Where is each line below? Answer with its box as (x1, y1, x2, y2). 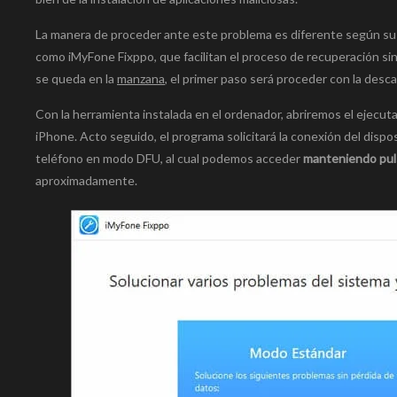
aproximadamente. (35, 173, 137, 189)
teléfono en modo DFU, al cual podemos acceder (35, 151, 303, 167)
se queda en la (35, 71, 117, 87)
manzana (117, 71, 165, 87)
